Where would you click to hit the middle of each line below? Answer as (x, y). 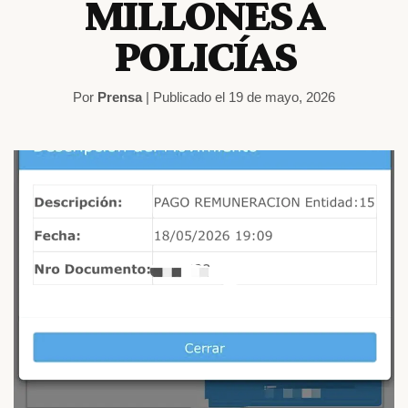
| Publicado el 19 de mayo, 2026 (239, 97)
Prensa (120, 97)
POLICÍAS (204, 56)
